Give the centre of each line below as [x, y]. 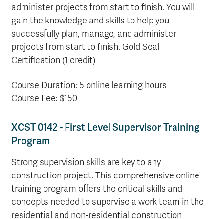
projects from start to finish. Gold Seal [85, 47]
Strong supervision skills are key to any [86, 162]
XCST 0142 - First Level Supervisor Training [105, 127]
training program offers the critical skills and [97, 189]
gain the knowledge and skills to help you [90, 21]
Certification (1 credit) [53, 60]
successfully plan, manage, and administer [94, 34]
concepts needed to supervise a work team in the [108, 202]
